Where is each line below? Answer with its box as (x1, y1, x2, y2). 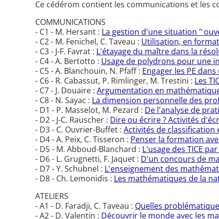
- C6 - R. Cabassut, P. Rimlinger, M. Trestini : (35, 75, 195, 87)
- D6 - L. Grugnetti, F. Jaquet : (35, 153, 141, 165)
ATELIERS (35, 191, 68, 202)
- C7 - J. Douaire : (35, 85, 97, 96)
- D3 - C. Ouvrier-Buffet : (35, 124, 124, 135)
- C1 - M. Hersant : (35, 26, 102, 38)
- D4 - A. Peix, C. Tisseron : (35, 134, 131, 145)
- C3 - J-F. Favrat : (35, 46, 96, 57)
